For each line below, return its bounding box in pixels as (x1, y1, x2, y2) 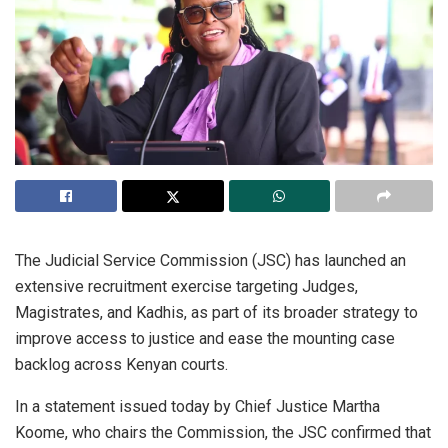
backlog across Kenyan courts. (15, 354, 228, 374)
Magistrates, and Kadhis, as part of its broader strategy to (15, 302, 418, 322)
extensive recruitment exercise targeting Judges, (15, 276, 358, 296)
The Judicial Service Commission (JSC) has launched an (15, 250, 406, 270)
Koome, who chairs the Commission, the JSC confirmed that (15, 422, 431, 442)
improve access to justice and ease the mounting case (15, 328, 395, 348)
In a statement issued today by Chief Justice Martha (15, 396, 380, 416)
